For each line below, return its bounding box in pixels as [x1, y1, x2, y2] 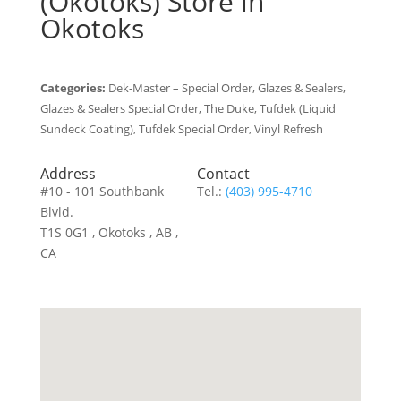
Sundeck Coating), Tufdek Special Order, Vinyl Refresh [39, 121, 323, 137]
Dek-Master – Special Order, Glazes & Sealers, [107, 80, 346, 96]
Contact [197, 163, 251, 183]
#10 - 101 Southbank [39, 182, 164, 200]
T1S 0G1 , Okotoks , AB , [39, 223, 178, 241]
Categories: [39, 80, 108, 96]
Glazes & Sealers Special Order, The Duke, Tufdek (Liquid [39, 100, 336, 116]
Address [39, 163, 96, 183]
